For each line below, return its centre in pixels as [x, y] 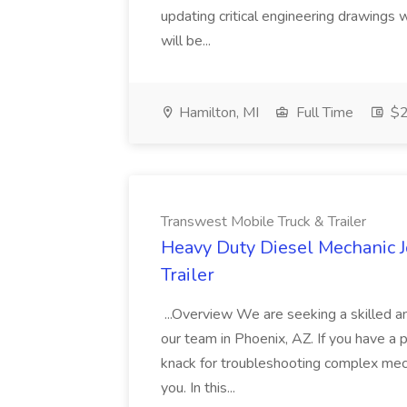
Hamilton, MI [217, 113]
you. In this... [200, 388]
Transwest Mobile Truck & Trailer [263, 222]
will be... [188, 41]
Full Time [323, 113]
